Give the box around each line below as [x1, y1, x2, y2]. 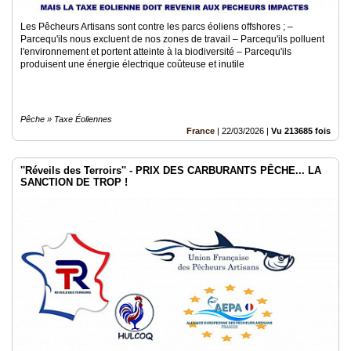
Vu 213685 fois [271, 126, 331, 136]
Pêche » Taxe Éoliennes [20, 114, 112, 124]
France [186, 126, 215, 136]
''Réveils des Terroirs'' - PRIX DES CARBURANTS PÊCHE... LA [20, 165, 321, 176]
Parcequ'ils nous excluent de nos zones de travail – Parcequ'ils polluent [20, 34, 324, 45]
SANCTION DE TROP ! [20, 176, 128, 188]
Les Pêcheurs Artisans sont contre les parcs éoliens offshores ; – [20, 21, 293, 32]
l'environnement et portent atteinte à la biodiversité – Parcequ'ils [20, 46, 291, 57]
